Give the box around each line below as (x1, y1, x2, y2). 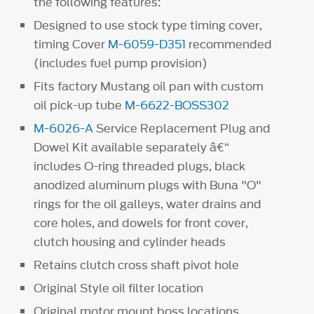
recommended (186, 35, 273, 53)
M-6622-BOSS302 (125, 96, 230, 114)
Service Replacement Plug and (93, 119, 271, 137)
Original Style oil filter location (34, 280, 204, 297)
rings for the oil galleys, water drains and (34, 195, 262, 212)
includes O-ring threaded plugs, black (34, 157, 246, 175)
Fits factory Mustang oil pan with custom (34, 77, 264, 95)
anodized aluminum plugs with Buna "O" (34, 176, 262, 193)
